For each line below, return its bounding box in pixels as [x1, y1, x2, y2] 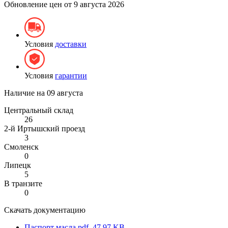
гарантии [55, 71, 87, 80]
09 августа [47, 88, 83, 97]
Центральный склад [4, 105, 73, 115]
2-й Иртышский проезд [4, 124, 85, 133]
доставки [55, 39, 87, 48]
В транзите [4, 179, 42, 188]
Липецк [4, 160, 31, 169]
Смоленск [4, 142, 39, 151]
